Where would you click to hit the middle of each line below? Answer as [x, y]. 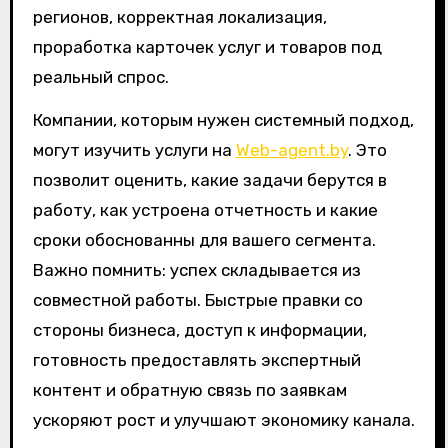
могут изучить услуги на [134, 150]
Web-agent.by [291, 150]
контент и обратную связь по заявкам [189, 390]
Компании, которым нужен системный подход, [223, 120]
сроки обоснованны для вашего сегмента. [204, 240]
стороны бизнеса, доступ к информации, [199, 330]
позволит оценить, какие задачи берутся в [209, 180]
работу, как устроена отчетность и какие [205, 210]
